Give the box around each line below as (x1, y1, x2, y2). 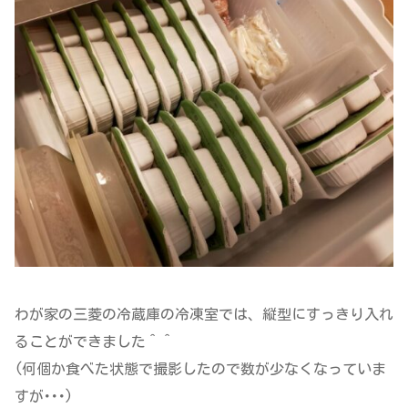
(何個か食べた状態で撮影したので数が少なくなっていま (15, 361, 386, 376)
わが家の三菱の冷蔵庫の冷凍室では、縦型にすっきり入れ (15, 306, 393, 321)
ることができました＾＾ (15, 333, 175, 349)
